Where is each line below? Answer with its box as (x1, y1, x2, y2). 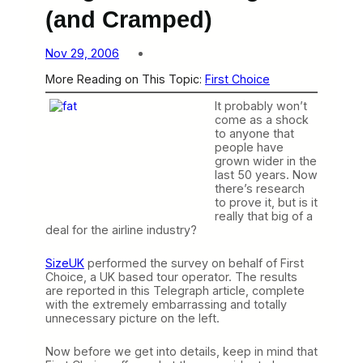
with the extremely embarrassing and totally (45, 297, 287, 311)
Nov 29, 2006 (45, 46, 119, 61)
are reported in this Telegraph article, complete (45, 283, 305, 297)
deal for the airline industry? (45, 222, 197, 237)
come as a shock (215, 112, 309, 126)
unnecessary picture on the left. (45, 310, 220, 325)
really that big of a (215, 208, 313, 223)
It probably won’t (215, 98, 307, 113)
